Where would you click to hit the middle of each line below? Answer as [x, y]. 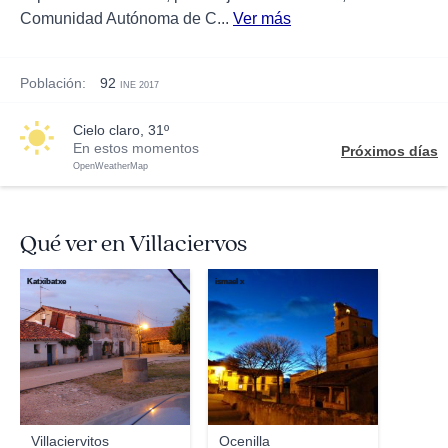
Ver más [262, 18]
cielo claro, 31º [126, 130]
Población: [53, 83]
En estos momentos [136, 148]
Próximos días [389, 151]
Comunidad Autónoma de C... [126, 18]
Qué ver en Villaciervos [133, 244]
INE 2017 [139, 85]
